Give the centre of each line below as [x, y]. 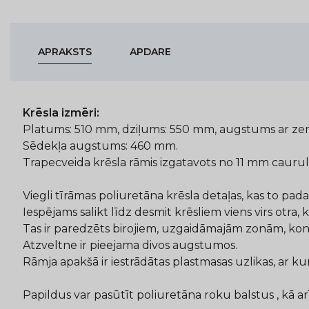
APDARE [150, 52]
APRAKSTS [65, 52]
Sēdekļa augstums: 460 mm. [100, 146]
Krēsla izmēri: [61, 113]
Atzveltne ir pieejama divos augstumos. [130, 245]
